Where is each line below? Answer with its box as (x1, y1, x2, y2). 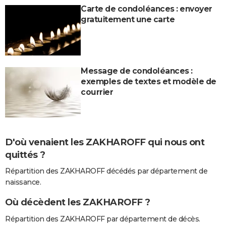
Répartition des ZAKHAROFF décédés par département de (5, 166, 207, 176)
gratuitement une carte (81, 15, 175, 25)
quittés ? (5, 149, 45, 161)
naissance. (5, 178, 41, 187)
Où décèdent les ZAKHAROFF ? (5, 197, 150, 208)
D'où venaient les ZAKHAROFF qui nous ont (5, 137, 204, 148)
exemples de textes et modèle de (81, 77, 216, 87)
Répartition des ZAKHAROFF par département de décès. (5, 214, 200, 223)
